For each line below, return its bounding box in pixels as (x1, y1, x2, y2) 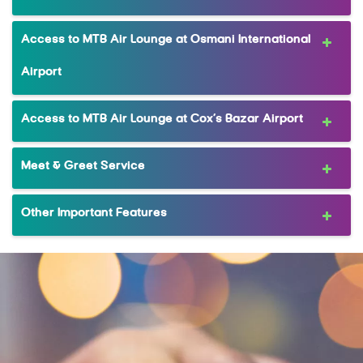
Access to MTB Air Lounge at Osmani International (21, 34, 310, 47)
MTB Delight (51, 284, 105, 296)
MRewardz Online (51, 254, 132, 265)
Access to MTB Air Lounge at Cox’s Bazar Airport (21, 113, 303, 126)
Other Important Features (21, 207, 167, 220)
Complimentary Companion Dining (51, 315, 207, 327)
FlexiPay (51, 346, 88, 357)
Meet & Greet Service (21, 160, 145, 173)
